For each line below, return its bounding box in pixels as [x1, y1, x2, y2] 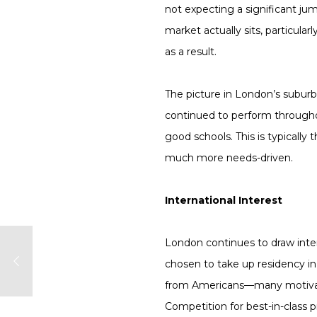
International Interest [165, 193, 283, 207]
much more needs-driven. [165, 151, 294, 164]
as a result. [165, 45, 217, 58]
